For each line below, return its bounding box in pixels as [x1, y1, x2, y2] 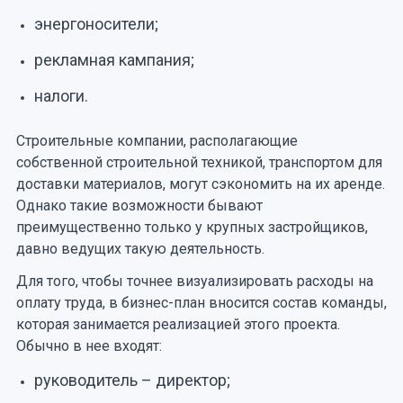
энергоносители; [33, 13, 158, 33]
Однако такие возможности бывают [15, 196, 263, 214]
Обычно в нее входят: [15, 336, 162, 354]
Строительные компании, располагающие [15, 131, 298, 149]
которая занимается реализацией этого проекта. [15, 315, 340, 333]
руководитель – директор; [33, 370, 230, 390]
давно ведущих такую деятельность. [15, 239, 264, 257]
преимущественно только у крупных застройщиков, [15, 218, 368, 236]
